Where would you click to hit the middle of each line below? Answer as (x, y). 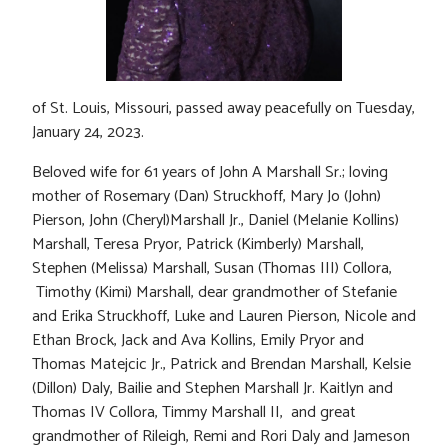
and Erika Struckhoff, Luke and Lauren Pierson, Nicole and (224, 317)
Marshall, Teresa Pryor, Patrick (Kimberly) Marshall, (198, 245)
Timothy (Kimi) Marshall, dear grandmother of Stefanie (214, 293)
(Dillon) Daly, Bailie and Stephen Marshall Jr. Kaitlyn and (212, 389)
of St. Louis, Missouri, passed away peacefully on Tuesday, (223, 109)
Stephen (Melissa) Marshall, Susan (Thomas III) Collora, (212, 269)
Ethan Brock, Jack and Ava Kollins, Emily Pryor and (198, 341)
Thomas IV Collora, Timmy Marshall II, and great (194, 413)
